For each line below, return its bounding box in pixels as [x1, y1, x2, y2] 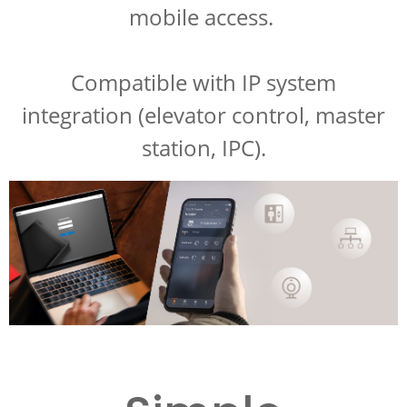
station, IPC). [141, 132, 266, 163]
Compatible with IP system [71, 66, 336, 97]
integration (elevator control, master [22, 99, 385, 130]
